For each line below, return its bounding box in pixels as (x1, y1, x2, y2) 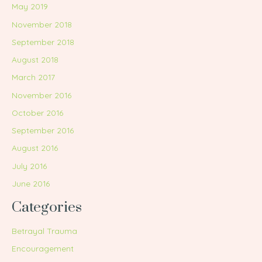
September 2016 (12, 125, 74, 136)
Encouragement (12, 243, 74, 254)
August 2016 (12, 143, 58, 153)
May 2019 (12, 1, 48, 12)
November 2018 (12, 19, 72, 29)
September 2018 (12, 36, 74, 47)
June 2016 (12, 178, 50, 188)
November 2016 (12, 89, 71, 100)
